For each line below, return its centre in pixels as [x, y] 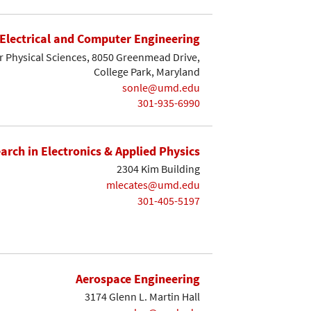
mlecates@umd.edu [153, 184]
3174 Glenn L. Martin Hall [142, 297]
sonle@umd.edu [161, 87]
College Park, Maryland [147, 72]
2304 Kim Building [158, 169]
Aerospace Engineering [138, 278]
